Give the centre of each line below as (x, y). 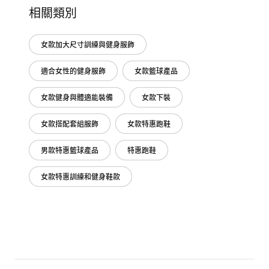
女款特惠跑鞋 (149, 123)
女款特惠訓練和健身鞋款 (80, 176)
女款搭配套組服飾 (70, 123)
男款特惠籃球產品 (70, 150)
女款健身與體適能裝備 (77, 97)
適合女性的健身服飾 (73, 71)
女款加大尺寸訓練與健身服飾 (88, 44)
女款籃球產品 (156, 71)
